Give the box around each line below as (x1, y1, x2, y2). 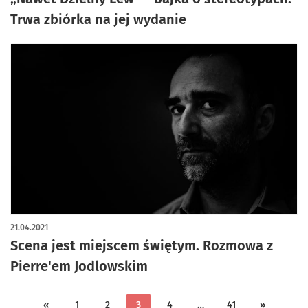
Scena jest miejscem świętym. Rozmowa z (10, 236, 273, 254)
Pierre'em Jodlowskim (10, 257, 148, 274)
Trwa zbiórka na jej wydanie (10, 10, 186, 27)
